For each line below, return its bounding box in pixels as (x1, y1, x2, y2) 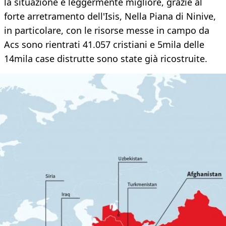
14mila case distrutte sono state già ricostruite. (4, 52, 207, 65)
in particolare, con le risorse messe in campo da (4, 24, 209, 37)
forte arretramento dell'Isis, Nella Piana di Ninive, (4, 10, 216, 23)
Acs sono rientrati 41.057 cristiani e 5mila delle (4, 38, 204, 51)
